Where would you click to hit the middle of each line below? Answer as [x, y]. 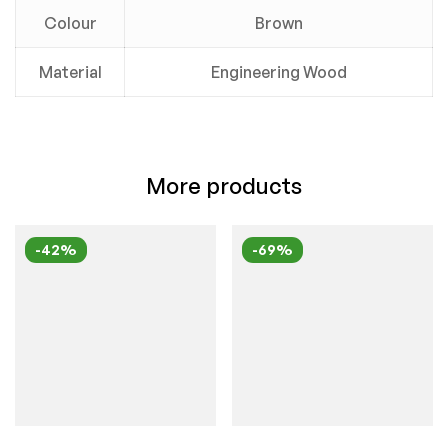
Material [70, 72]
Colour [70, 23]
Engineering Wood [278, 72]
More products [224, 185]
